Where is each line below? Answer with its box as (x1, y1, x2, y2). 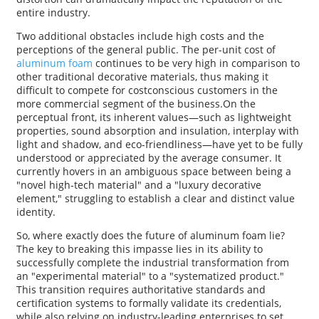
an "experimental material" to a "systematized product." (16, 269, 284, 283)
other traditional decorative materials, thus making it (16, 70, 268, 84)
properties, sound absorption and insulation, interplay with (16, 124, 299, 138)
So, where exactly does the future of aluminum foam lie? (16, 229, 285, 243)
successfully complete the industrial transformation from (16, 256, 289, 270)
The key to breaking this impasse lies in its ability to (16, 242, 263, 256)
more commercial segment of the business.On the (16, 97, 256, 111)
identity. (16, 205, 56, 219)
